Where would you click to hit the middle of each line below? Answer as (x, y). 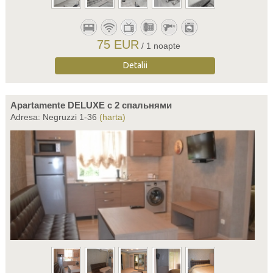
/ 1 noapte (161, 46)
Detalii (135, 65)
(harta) (112, 117)
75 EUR (118, 44)
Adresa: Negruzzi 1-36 (55, 117)
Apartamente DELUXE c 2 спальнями (91, 105)
